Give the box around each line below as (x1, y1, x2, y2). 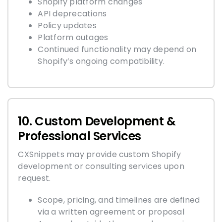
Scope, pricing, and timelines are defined (38, 194, 200, 206)
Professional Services (18, 127, 141, 144)
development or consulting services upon (18, 160, 184, 172)
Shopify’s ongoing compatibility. (38, 55, 165, 67)
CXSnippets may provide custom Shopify (18, 148, 181, 160)
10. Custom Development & (18, 112, 176, 129)
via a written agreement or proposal (38, 206, 184, 218)
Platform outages (38, 31, 109, 43)
